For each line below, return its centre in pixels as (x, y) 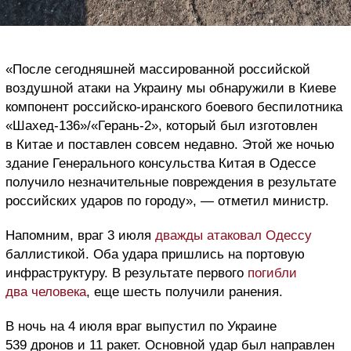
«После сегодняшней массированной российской (158, 69)
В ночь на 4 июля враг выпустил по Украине (141, 326)
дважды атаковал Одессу (233, 235)
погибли (272, 273)
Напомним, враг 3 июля (80, 235)
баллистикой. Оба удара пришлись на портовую (155, 254)
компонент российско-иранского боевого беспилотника (174, 107)
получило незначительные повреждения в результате (171, 182)
